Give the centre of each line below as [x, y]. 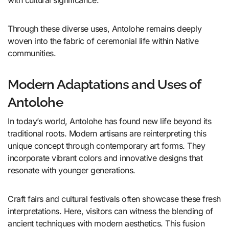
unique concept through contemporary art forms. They [107, 145]
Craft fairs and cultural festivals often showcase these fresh [114, 199]
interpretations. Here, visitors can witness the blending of [110, 211]
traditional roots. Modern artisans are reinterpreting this [107, 133]
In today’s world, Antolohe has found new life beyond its [110, 121]
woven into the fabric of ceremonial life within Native [103, 41]
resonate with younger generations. [72, 170]
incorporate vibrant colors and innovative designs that [105, 158]
